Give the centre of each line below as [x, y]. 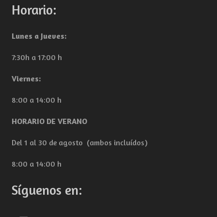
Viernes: [26, 78]
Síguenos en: [47, 189]
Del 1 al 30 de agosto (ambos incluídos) [80, 142]
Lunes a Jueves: [40, 36]
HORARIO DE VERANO [49, 121]
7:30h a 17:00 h [37, 57]
